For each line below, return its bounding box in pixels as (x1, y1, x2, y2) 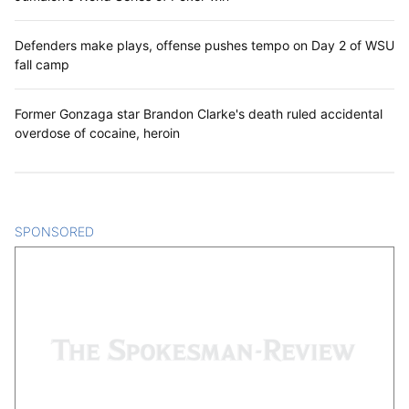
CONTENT (94, 224, 157, 240)
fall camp (15, 57, 69, 73)
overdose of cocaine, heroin (15, 125, 180, 142)
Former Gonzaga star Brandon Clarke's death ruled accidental (15, 106, 383, 122)
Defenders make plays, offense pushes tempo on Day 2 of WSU (15, 37, 394, 54)
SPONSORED (15, 224, 94, 240)
